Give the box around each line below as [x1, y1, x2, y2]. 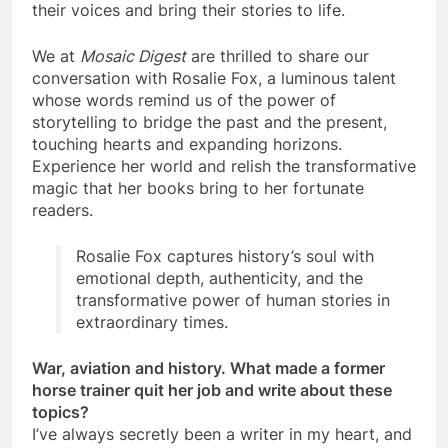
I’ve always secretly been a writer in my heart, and [32, 424, 412, 445]
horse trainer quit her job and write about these [32, 380, 392, 401]
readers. [32, 200, 93, 221]
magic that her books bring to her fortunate [32, 178, 364, 199]
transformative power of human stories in [76, 290, 390, 311]
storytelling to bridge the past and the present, [32, 112, 387, 133]
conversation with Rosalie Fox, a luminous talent [32, 68, 396, 89]
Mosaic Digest [80, 46, 186, 67]
